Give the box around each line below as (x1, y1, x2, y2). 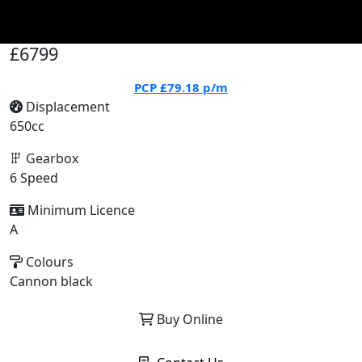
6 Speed (10, 169, 58, 187)
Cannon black (10, 272, 93, 290)
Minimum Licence (24, 201, 135, 219)
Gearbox (23, 149, 78, 167)
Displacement (23, 98, 110, 116)
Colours (23, 253, 74, 271)
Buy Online (154, 310, 223, 328)
